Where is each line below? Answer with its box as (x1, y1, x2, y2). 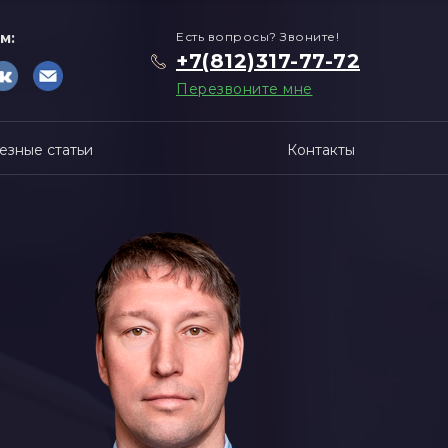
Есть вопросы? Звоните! (176, 29, 339, 44)
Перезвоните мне (176, 80, 313, 98)
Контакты (287, 140, 355, 159)
